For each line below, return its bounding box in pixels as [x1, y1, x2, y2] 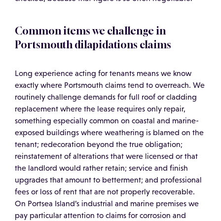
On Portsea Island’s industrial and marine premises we [15, 199, 199, 208]
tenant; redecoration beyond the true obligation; [15, 140, 183, 149]
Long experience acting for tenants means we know [15, 69, 191, 78]
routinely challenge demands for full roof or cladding [15, 93, 197, 102]
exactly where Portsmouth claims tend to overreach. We [15, 81, 205, 90]
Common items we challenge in [15, 25, 166, 37]
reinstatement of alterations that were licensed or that [15, 152, 198, 161]
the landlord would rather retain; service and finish [15, 164, 188, 173]
